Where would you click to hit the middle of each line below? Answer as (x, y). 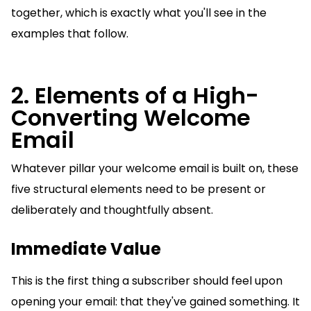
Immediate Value (88, 249)
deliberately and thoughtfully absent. (112, 210)
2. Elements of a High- (135, 96)
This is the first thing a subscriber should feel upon (147, 281)
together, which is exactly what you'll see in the (139, 13)
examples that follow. (70, 34)
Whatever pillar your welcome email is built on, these (155, 169)
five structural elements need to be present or (138, 190)
